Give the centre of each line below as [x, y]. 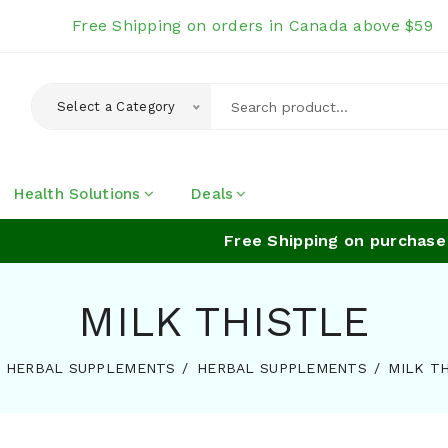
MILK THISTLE [224, 321]
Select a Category [116, 106]
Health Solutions [77, 193]
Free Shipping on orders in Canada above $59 [252, 25]
